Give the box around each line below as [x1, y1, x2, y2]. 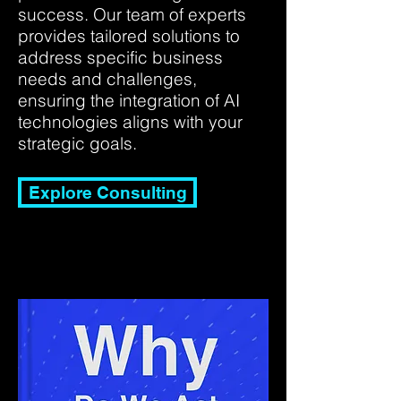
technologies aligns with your [18, 111, 243, 132]
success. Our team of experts [18, 4, 246, 25]
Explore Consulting [28, 183, 187, 202]
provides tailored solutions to [18, 25, 240, 47]
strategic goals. [18, 132, 137, 154]
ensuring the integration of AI [18, 90, 240, 111]
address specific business [18, 47, 223, 68]
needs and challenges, [18, 68, 197, 90]
